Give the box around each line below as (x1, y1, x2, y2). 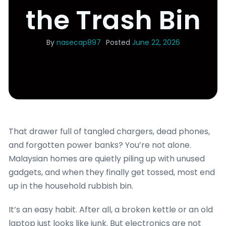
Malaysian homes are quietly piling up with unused (9, 153, 205, 165)
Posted (105, 37, 130, 48)
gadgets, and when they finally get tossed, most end (9, 166, 215, 179)
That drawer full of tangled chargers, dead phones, (9, 126, 210, 138)
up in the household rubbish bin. (9, 180, 133, 192)
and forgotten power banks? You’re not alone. (9, 139, 191, 151)
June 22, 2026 (132, 37, 180, 48)
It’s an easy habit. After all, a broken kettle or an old (9, 204, 213, 216)
